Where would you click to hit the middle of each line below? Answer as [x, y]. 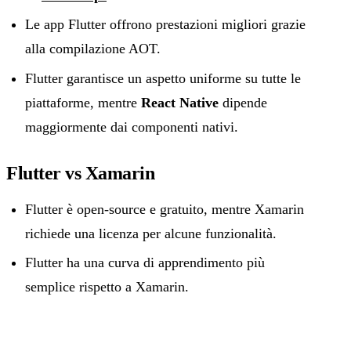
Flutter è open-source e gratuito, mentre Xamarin [165, 209]
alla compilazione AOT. [93, 49]
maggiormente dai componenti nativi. [132, 127]
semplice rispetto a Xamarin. [107, 287]
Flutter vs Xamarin [81, 173]
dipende [243, 102]
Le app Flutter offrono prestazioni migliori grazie [165, 25]
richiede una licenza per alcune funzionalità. [151, 233]
